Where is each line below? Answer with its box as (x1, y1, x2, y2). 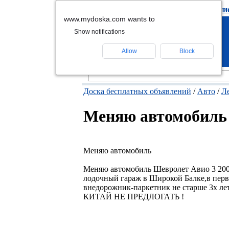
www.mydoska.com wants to (64, 15, 155, 23)
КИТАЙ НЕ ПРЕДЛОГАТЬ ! (83, 192, 184, 201)
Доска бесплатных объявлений (83, 87, 191, 96)
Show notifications (74, 28, 125, 35)
